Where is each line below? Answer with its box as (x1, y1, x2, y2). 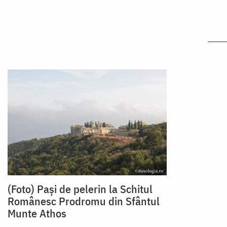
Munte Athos (8, 205, 66, 220)
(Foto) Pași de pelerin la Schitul (8, 181, 153, 196)
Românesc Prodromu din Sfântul (8, 193, 160, 208)
